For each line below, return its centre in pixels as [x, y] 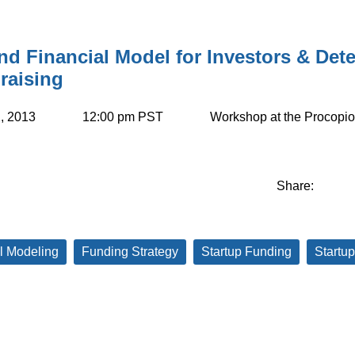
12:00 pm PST [123, 117]
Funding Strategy [130, 251]
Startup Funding [246, 251]
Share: [295, 185]
